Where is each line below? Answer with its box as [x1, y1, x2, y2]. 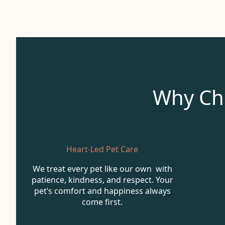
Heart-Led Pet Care [66, 143, 139, 155]
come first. [82, 196, 123, 207]
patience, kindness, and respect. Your [31, 174, 173, 185]
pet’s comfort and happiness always [34, 185, 171, 196]
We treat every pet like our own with [32, 163, 172, 174]
